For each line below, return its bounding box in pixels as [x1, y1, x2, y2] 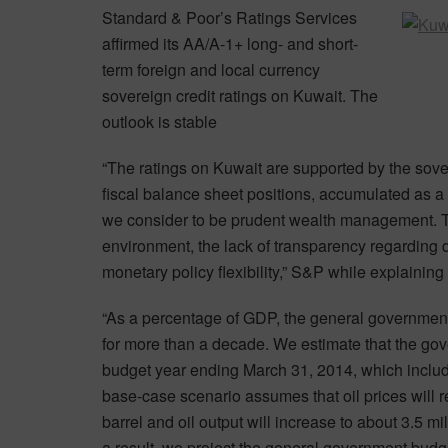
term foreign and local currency [102, 57, 320, 81]
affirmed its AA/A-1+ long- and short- [102, 31, 358, 55]
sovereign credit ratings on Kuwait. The [102, 83, 378, 107]
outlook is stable [102, 109, 217, 133]
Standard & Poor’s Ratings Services [102, 5, 357, 29]
